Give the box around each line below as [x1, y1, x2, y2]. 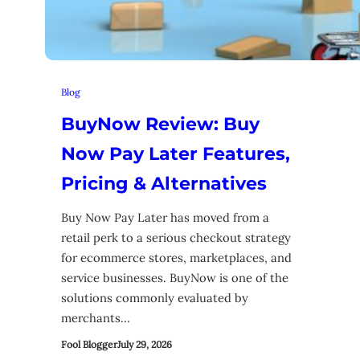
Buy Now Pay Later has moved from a [61, 209, 269, 225]
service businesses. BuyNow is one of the [61, 269, 288, 285]
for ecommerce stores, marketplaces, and [61, 249, 292, 265]
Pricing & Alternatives [61, 173, 267, 195]
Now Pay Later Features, [61, 143, 290, 166]
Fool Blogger [61, 337, 117, 350]
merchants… [61, 309, 130, 325]
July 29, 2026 [117, 337, 172, 350]
